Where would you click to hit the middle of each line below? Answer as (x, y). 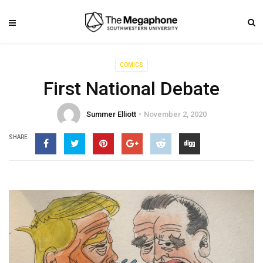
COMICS (131, 65)
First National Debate (131, 89)
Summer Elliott (111, 114)
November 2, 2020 (175, 114)
